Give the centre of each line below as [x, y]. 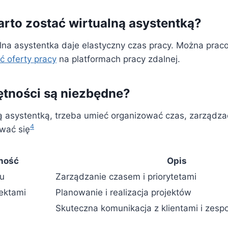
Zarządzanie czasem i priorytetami [126, 176]
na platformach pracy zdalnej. [118, 59]
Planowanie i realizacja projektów [123, 192]
